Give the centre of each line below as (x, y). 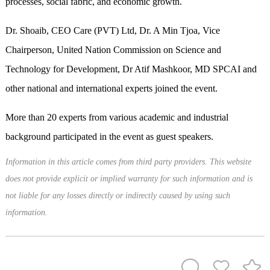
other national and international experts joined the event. (111, 89)
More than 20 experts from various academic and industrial (117, 118)
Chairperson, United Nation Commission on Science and (113, 50)
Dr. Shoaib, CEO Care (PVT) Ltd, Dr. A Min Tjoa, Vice (112, 31)
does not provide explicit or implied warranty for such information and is (129, 179)
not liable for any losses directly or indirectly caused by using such (118, 196)
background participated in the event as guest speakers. (109, 137)
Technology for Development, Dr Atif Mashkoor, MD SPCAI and (131, 69)
